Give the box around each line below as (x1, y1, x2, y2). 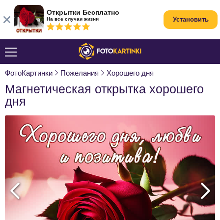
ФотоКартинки (5, 69, 53, 77)
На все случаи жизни (47, 16, 99, 22)
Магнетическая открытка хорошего (5, 82, 204, 96)
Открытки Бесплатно (47, 8, 119, 16)
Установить (172, 16, 209, 23)
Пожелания (60, 69, 99, 77)
